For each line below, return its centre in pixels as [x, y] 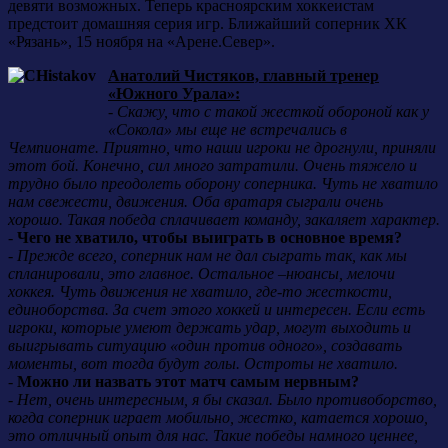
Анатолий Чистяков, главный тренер [243, 75]
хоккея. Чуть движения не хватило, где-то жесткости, [200, 291]
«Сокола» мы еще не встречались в [227, 129]
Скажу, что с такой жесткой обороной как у [273, 111]
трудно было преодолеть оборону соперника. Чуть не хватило [223, 183]
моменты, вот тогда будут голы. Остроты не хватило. [203, 363]
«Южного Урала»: [174, 93]
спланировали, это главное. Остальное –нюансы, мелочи [201, 273]
